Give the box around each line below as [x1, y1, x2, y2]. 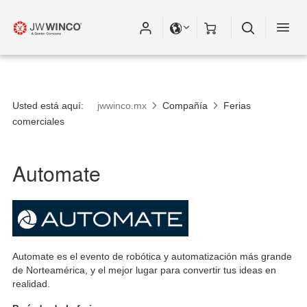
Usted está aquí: [12, 100, 84, 111]
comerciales [12, 116, 64, 127]
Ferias [223, 100, 251, 111]
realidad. [12, 278, 50, 289]
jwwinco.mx [97, 100, 147, 111]
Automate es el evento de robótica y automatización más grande [12, 251, 292, 262]
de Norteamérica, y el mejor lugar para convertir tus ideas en [12, 265, 276, 275]
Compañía [162, 100, 208, 111]
